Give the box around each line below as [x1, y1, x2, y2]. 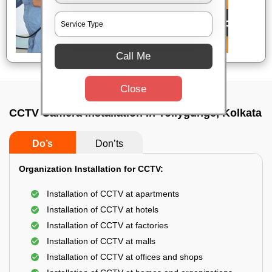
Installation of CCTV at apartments [47, 189, 179, 199]
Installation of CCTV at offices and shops [47, 252, 203, 262]
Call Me [116, 50, 151, 62]
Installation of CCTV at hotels [47, 205, 158, 214]
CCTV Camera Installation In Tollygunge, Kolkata [9, 107, 262, 119]
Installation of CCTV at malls [47, 236, 155, 246]
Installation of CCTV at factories [47, 220, 168, 230]
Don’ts [95, 138, 123, 149]
